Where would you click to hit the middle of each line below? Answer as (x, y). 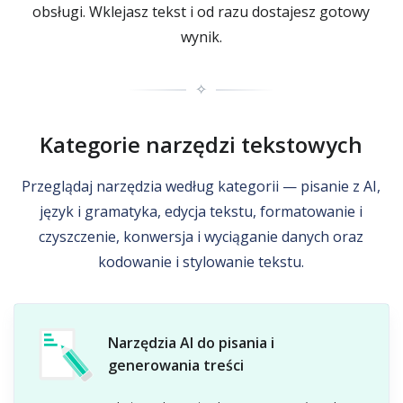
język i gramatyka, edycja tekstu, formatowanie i (201, 211)
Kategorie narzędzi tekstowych (201, 144)
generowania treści (176, 365)
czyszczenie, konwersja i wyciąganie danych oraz (201, 237)
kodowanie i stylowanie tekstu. (201, 262)
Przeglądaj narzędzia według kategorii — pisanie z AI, (201, 186)
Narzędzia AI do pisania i (192, 343)
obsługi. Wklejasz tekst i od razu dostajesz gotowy (201, 12)
